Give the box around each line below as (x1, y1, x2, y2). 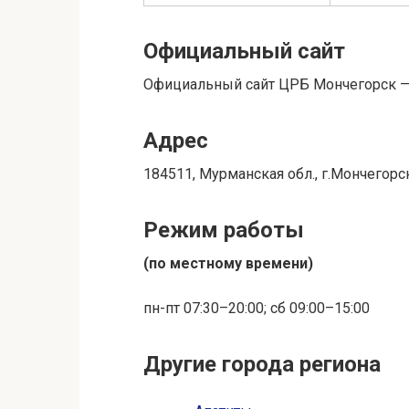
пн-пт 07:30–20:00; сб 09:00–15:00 (143, 299, 370, 317)
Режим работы (143, 216, 304, 243)
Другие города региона (143, 351, 381, 377)
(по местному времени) (143, 254, 313, 272)
